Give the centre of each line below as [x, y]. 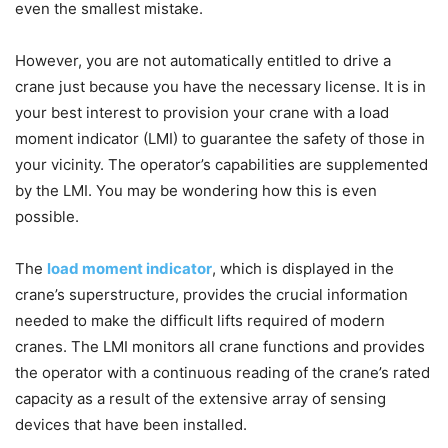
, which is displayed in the [303, 269]
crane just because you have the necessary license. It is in [220, 87]
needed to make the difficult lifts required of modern [200, 321]
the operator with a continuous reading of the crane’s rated [222, 373]
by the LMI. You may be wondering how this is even [196, 191]
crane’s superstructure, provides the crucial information [211, 295]
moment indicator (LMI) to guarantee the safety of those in [220, 139]
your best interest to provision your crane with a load [202, 113]
